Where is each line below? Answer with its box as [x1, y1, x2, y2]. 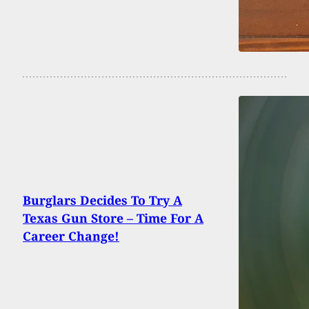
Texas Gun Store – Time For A [23, 209, 203, 226]
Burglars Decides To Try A [23, 191, 182, 208]
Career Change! [23, 227, 119, 244]
